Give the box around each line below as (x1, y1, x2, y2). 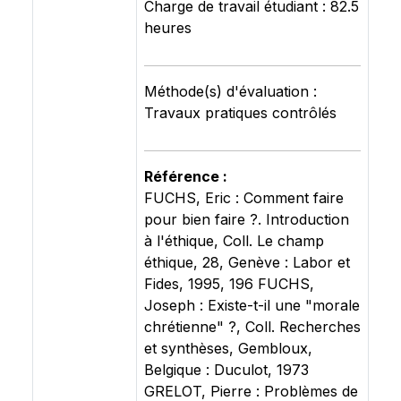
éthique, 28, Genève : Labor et (144, 253, 350, 271)
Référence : (144, 167, 227, 185)
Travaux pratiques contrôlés (144, 104, 337, 122)
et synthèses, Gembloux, (144, 339, 312, 357)
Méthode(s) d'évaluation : (144, 82, 317, 100)
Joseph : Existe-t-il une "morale (144, 296, 360, 314)
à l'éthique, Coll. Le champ (144, 232, 324, 250)
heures (144, 19, 192, 37)
